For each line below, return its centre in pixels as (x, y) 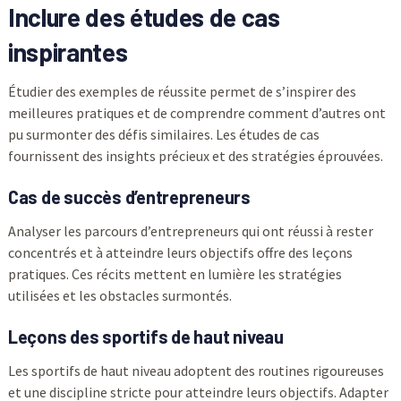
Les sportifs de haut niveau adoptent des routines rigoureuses (196, 370)
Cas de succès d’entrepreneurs (129, 196)
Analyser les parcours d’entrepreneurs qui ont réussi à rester (190, 230)
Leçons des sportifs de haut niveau (145, 336)
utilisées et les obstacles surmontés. (119, 295)
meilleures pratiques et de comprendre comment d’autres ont (196, 112)
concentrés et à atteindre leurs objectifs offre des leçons (180, 252)
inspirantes (68, 51)
